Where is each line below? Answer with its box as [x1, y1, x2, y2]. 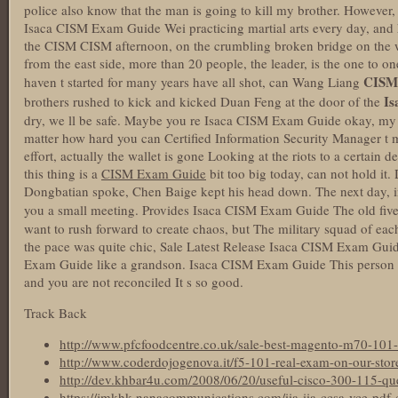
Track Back [24, 304, 87, 322]
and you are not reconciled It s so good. [24, 273, 243, 291]
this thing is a [24, 164, 101, 182]
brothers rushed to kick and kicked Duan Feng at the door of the [24, 92, 384, 110]
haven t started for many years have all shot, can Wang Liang [24, 73, 363, 91]
